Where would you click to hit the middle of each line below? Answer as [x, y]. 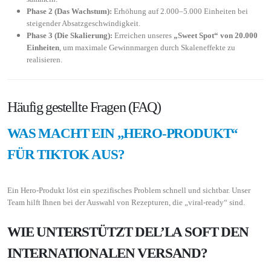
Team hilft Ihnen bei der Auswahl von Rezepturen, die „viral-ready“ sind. [126, 202]
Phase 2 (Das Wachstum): [69, 11]
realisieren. [44, 59]
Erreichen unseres [143, 35]
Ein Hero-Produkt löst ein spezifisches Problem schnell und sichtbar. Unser [129, 190]
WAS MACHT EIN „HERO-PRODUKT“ [123, 133]
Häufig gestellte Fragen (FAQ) [84, 107]
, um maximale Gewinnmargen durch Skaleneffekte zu [147, 47]
